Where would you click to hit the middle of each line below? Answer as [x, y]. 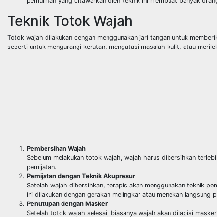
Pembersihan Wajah [56, 148]
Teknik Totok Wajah [70, 21]
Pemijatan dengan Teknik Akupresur [81, 176]
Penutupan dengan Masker [67, 203]
